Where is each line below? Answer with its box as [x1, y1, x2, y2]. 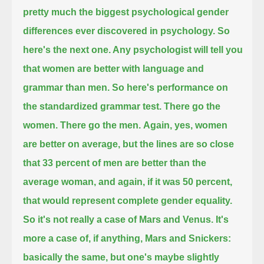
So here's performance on [112, 82, 229, 93]
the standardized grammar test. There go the [23, 101, 221, 111]
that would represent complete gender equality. [23, 195, 233, 206]
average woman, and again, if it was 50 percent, [23, 176, 233, 187]
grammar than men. [23, 82, 110, 93]
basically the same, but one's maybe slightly [23, 252, 220, 262]
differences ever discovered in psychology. [23, 25, 216, 36]
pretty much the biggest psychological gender [23, 6, 229, 17]
